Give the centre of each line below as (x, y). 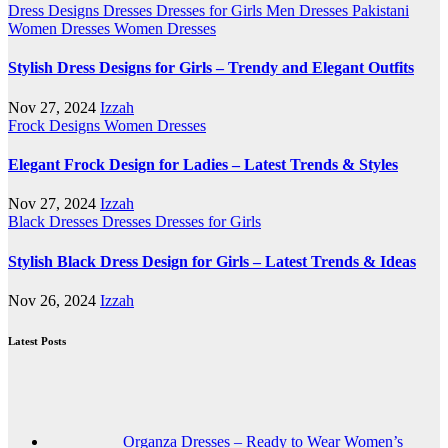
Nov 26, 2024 (54, 300)
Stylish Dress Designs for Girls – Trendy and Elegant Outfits (211, 68)
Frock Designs (56, 125)
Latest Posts (37, 340)
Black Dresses (55, 222)
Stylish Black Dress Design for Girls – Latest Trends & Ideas (212, 261)
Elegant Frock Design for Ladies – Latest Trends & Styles (203, 164)
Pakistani (380, 11)
